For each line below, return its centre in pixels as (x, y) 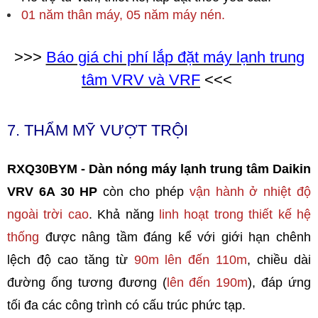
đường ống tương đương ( (87, 282)
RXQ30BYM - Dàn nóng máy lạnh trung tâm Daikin (159, 169)
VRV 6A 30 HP (53, 191)
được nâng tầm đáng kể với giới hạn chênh (175, 237)
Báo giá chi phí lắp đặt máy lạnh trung (175, 57)
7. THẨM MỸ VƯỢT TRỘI (98, 130)
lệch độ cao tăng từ (71, 259)
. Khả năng (124, 214)
